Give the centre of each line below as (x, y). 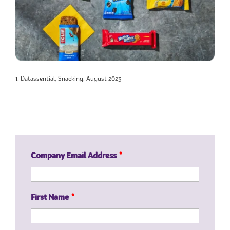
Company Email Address (74, 157)
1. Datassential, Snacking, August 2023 (68, 79)
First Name (50, 198)
